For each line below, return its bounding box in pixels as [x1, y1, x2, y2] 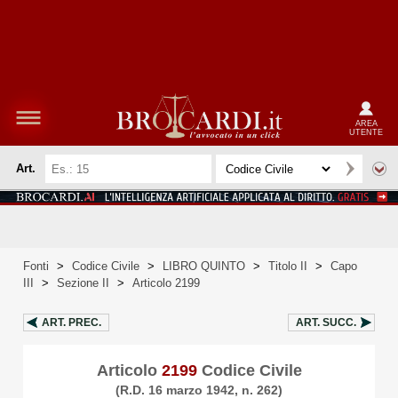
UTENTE [349, 127, 383, 137]
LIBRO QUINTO [163, 259, 245, 273]
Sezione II [57, 276, 109, 290]
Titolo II [268, 259, 307, 273]
